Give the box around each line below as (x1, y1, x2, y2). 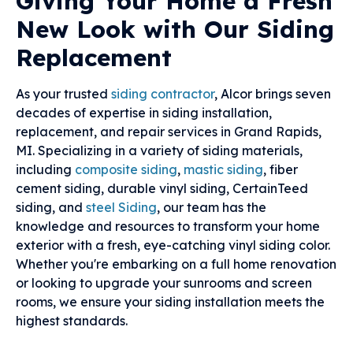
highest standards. (16, 313, 128, 329)
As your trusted (16, 86, 111, 102)
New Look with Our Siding (16, 14, 334, 45)
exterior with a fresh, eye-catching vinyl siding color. (16, 237, 330, 254)
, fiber (263, 162, 298, 178)
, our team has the (157, 199, 266, 216)
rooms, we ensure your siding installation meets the (16, 294, 325, 310)
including (16, 162, 75, 178)
